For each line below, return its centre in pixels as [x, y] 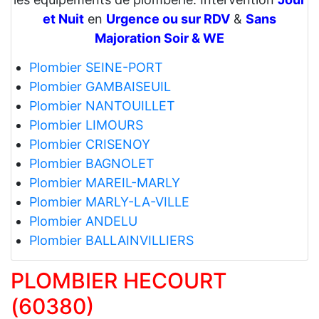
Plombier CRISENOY [89, 145]
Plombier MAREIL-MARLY [104, 183]
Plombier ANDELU [83, 221]
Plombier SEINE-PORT [96, 68]
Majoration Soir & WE [159, 38]
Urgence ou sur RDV [168, 19]
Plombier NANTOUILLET [102, 106]
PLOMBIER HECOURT [119, 281]
